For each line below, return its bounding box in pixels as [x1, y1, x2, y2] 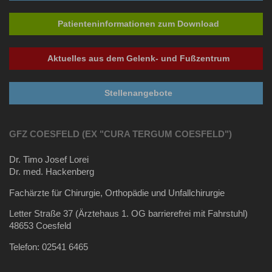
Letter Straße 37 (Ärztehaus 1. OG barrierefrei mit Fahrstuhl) [9, 209, 250, 219]
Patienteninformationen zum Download [57, 18, 219, 29]
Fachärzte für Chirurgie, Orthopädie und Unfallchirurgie [9, 188, 225, 198]
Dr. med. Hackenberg [9, 167, 94, 177]
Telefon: [9, 242, 42, 253]
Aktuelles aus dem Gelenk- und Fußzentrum [47, 53, 229, 63]
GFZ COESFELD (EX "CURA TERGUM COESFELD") [9, 129, 232, 140]
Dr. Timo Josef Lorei [9, 155, 89, 165]
